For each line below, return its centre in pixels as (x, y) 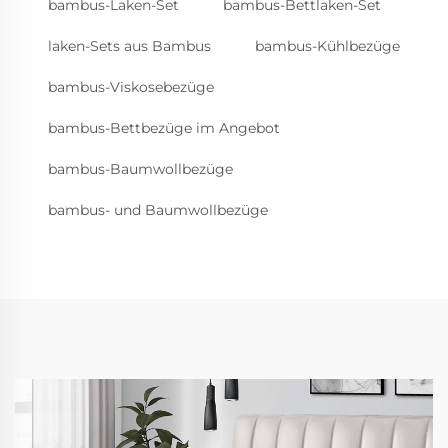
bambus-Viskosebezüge (131, 86)
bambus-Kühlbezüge (327, 45)
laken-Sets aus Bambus (129, 45)
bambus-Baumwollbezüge (140, 168)
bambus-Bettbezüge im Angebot (164, 127)
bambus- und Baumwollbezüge (158, 209)
